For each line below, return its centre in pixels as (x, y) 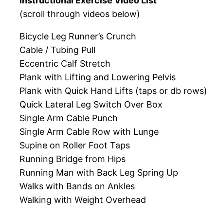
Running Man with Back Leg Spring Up (99, 173)
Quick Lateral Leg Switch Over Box (91, 105)
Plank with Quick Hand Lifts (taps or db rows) (113, 91)
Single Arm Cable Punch (69, 118)
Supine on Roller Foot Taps (75, 145)
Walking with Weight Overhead (83, 200)
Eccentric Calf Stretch (65, 64)
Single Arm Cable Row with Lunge (89, 132)
